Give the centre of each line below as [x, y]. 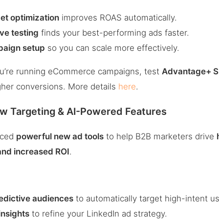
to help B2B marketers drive [160, 136]
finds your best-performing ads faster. [114, 33]
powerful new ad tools [60, 136]
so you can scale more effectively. [112, 48]
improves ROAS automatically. [118, 18]
